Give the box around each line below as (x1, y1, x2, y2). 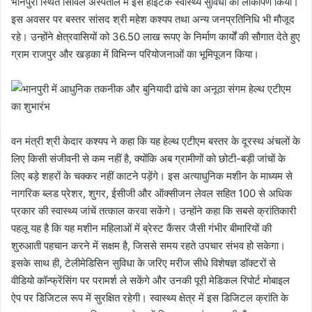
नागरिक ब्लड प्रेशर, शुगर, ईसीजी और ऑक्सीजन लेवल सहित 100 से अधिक (11, 187, 292, 201)
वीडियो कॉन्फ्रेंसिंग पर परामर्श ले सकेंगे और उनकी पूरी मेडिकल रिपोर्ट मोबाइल (11, 274, 290, 288)
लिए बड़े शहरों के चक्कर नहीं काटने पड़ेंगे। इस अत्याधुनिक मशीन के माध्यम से (11, 169, 292, 183)
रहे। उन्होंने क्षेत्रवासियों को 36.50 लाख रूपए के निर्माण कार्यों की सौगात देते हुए (11, 30, 300, 44)
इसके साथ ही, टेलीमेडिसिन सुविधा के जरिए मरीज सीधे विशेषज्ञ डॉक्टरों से (11, 256, 276, 270)
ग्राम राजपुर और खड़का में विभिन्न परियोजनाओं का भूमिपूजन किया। (11, 47, 259, 61)
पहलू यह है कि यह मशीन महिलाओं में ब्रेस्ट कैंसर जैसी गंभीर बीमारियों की (11, 221, 272, 235)
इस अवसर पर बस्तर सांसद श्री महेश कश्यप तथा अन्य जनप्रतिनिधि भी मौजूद (11, 13, 295, 26)
